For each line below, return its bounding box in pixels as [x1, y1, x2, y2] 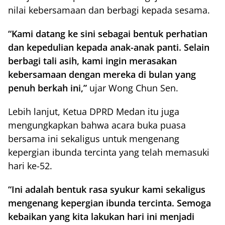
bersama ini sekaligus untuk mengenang [8, 133, 179, 145]
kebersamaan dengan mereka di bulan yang [8, 68, 196, 80]
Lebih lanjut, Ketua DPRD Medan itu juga [8, 105, 179, 118]
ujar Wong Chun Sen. [87, 82, 178, 94]
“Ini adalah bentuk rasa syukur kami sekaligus [8, 183, 205, 195]
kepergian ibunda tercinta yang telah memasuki [8, 146, 209, 158]
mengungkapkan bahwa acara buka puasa [8, 119, 186, 131]
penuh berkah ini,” [8, 82, 87, 94]
